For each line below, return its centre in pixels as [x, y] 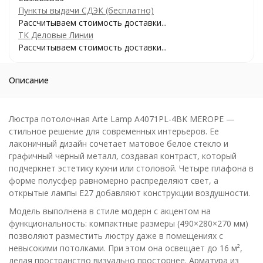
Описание [29, 80]
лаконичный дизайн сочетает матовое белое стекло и [119, 144]
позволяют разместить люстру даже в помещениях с [116, 236]
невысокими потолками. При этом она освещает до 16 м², [126, 248]
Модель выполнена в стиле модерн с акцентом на [110, 211]
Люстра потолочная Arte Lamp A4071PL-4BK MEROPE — [122, 119]
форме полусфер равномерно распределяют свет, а [114, 181]
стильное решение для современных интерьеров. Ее [114, 131]
